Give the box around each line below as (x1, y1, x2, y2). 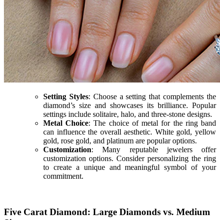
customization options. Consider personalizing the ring (43, 154, 216, 163)
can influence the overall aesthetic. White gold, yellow (43, 128, 216, 137)
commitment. (43, 172, 83, 181)
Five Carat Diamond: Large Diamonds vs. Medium (4, 206, 210, 217)
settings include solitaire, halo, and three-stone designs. (43, 110, 212, 119)
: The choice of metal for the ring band (88, 119, 217, 128)
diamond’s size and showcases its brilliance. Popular (43, 101, 216, 110)
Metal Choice (43, 119, 89, 128)
